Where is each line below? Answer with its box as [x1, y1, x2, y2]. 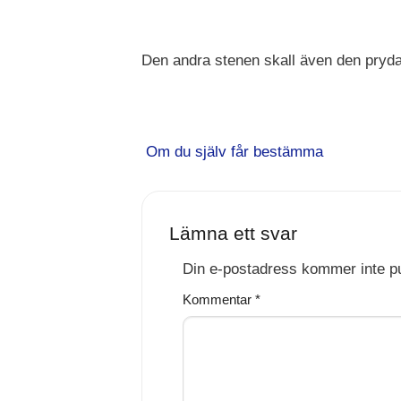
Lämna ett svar [168, 222, 297, 243]
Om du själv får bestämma [141, 142, 323, 160]
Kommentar [182, 291, 255, 307]
